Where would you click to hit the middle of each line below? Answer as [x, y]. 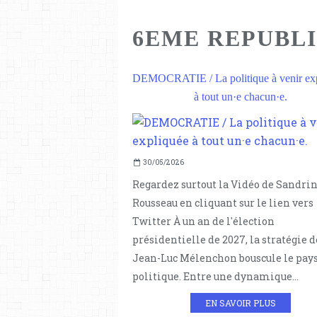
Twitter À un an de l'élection [203, 221]
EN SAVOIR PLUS [240, 303]
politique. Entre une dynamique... [215, 277]
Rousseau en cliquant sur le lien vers [223, 203]
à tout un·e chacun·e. [240, 97]
